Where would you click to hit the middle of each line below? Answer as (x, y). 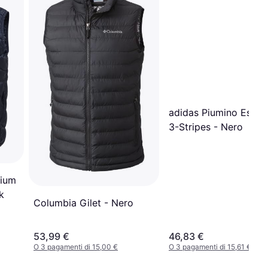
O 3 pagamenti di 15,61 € (210, 247)
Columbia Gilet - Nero (83, 203)
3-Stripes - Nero (206, 127)
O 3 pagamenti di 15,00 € (76, 247)
